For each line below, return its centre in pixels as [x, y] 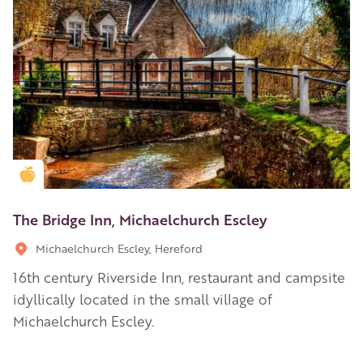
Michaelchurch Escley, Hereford [119, 248]
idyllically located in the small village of [143, 299]
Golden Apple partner [90, 174]
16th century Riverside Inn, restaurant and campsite [179, 277]
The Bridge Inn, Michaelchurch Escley [140, 218]
